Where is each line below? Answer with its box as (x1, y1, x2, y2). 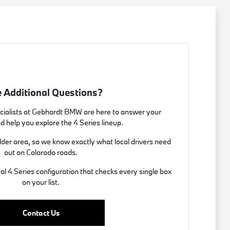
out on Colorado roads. (4, 147, 78, 157)
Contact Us (22, 207, 60, 218)
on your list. (22, 177, 60, 187)
